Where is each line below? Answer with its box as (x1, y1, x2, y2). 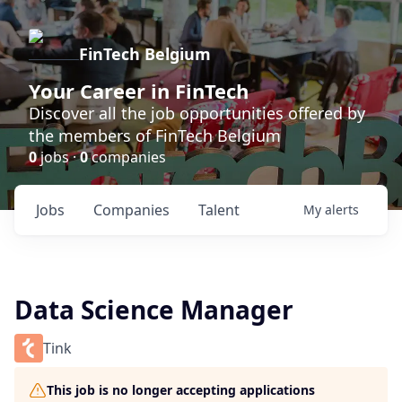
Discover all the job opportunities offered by (29, 102, 365, 124)
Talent (198, 200, 240, 220)
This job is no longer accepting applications (47, 381, 315, 398)
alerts (325, 201, 359, 218)
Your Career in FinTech (29, 77, 249, 104)
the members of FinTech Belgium (29, 125, 281, 146)
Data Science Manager (14, 293, 293, 327)
